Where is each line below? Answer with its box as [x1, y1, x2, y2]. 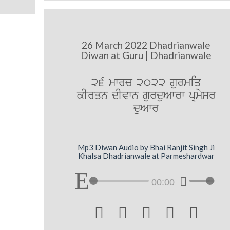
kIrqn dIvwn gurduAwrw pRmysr [76, 87, 216, 104]
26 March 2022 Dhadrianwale [82, 39, 211, 51]
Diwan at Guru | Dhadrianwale [81, 49, 212, 61]
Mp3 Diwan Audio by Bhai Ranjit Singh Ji [78, 143, 215, 152]
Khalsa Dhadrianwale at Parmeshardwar [78, 151, 215, 161]
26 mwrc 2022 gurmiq [91, 74, 201, 91]
